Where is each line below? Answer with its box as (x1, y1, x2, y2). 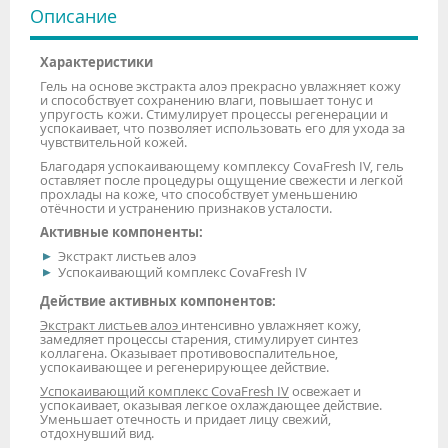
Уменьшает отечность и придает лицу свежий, (40, 409, 331, 428)
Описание (30, 3, 117, 28)
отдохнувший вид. (40, 423, 154, 442)
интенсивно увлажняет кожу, (181, 315, 361, 334)
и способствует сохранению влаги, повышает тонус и (40, 90, 373, 109)
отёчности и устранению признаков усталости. (40, 198, 332, 217)
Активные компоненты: (40, 222, 203, 241)
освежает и (289, 381, 361, 400)
